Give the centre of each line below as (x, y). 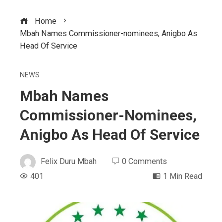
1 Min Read (183, 176)
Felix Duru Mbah (69, 162)
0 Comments (144, 162)
